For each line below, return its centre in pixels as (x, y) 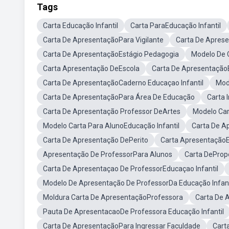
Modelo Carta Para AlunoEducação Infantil (111, 126)
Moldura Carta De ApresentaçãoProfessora (113, 197)
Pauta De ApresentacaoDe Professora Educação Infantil (133, 212)
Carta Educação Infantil (81, 26)
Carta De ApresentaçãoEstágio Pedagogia (111, 54)
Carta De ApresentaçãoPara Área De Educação (119, 97)
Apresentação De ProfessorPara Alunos (108, 154)
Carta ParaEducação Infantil (176, 26)
